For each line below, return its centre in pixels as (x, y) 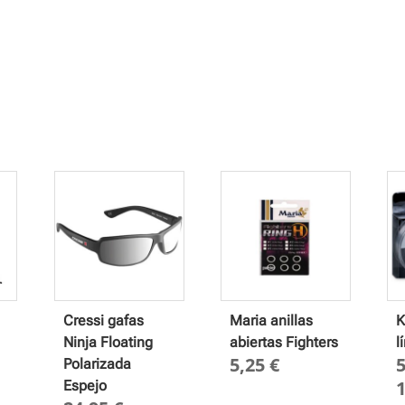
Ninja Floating (108, 342)
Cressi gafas (103, 320)
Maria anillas (272, 320)
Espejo (85, 385)
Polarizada (97, 363)
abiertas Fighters (284, 342)
